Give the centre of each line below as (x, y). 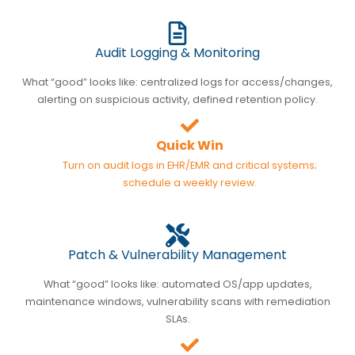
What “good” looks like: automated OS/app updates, (177, 284)
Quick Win (189, 145)
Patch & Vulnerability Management (177, 254)
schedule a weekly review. (189, 182)
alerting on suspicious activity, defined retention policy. (177, 99)
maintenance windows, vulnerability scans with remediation (177, 301)
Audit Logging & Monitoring (177, 52)
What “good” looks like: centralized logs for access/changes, (177, 82)
